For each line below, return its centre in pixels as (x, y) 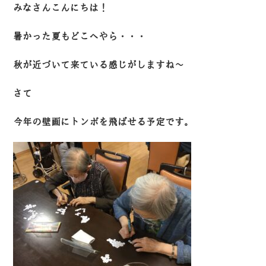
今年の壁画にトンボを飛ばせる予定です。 (104, 122)
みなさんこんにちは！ (61, 8)
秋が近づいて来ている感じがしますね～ (99, 65)
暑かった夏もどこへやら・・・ (80, 36)
